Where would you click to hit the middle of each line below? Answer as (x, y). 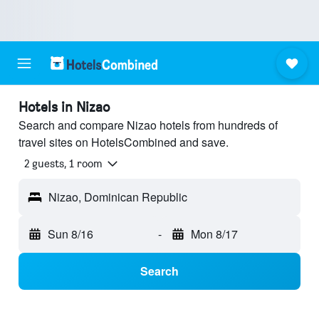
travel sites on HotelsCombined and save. (124, 142)
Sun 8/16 (70, 234)
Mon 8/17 (214, 234)
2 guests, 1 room (63, 164)
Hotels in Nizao (64, 107)
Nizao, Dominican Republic (118, 197)
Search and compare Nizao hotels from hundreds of (148, 125)
